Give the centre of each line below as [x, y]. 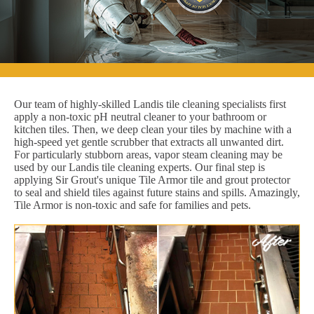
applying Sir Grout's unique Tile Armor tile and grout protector [152, 179]
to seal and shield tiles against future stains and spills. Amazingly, [157, 192]
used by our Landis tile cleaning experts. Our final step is [139, 167]
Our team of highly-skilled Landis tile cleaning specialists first [150, 104]
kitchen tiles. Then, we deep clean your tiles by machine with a [153, 129]
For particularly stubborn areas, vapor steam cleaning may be [148, 154]
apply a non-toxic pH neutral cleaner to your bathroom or [140, 116]
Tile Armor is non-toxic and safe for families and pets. [132, 205]
